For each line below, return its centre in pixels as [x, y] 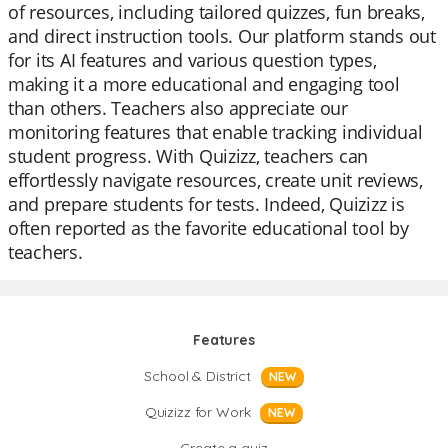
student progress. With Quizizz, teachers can [188, 156]
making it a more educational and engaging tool [204, 84]
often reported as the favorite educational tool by [208, 228]
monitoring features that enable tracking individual [215, 132]
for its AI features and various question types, [192, 60]
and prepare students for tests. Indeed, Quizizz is [206, 204]
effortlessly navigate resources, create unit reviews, [215, 180]
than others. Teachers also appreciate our [178, 108]
